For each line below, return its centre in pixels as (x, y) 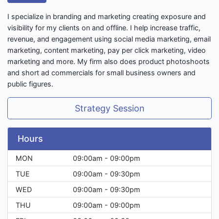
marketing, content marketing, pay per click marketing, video (107, 50)
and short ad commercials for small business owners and (101, 73)
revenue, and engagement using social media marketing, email (109, 39)
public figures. (30, 84)
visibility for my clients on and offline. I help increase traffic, (104, 28)
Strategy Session (109, 109)
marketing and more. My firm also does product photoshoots (109, 62)
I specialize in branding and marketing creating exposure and (107, 17)
